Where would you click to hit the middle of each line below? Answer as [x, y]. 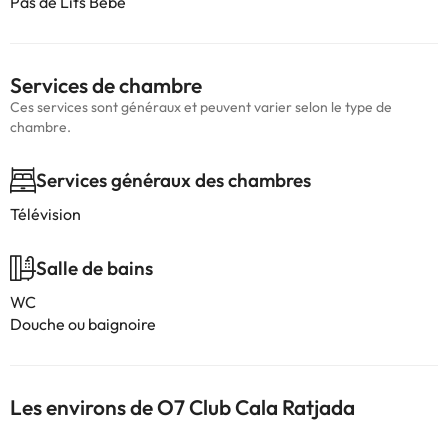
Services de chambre [106, 85]
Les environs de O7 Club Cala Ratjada [182, 407]
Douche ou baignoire [83, 324]
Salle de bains [94, 268]
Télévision [45, 214]
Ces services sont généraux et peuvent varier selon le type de [201, 107]
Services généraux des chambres [173, 180]
